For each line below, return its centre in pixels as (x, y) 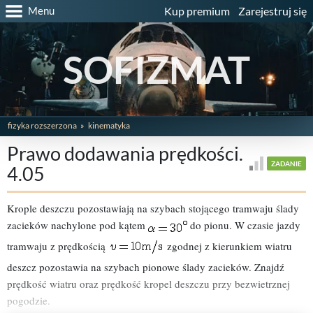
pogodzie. (29, 301)
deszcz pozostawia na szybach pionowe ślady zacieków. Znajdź (146, 267)
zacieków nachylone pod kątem (78, 225)
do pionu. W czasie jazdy (244, 225)
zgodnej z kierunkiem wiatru (228, 246)
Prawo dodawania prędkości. (125, 154)
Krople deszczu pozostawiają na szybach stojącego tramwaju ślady (153, 209)
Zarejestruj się (272, 11)
